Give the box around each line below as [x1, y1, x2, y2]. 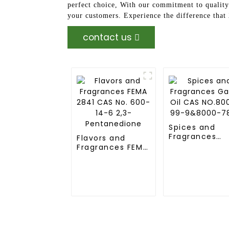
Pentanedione [77, 170, 136, 180]
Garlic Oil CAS [169, 141, 228, 151]
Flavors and [77, 133, 126, 143]
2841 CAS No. [77, 151, 131, 162]
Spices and [169, 122, 216, 132]
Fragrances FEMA [77, 142, 149, 152]
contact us [83, 31, 132, 43]
